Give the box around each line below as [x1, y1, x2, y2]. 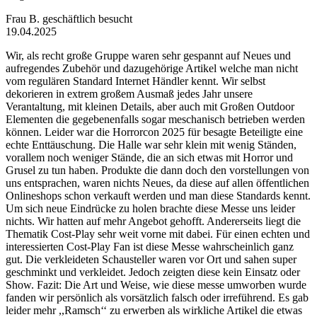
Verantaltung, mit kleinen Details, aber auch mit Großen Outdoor [6, 100, 294, 113]
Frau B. [6, 12, 42, 25]
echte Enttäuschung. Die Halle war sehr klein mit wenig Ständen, [6, 138, 296, 151]
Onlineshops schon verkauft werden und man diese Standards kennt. [6, 189, 311, 202]
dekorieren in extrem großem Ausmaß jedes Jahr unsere [6, 87, 253, 100]
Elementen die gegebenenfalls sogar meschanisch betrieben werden [6, 113, 305, 125]
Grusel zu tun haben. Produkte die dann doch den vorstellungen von [6, 163, 309, 176]
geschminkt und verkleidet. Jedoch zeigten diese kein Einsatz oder [6, 265, 300, 278]
